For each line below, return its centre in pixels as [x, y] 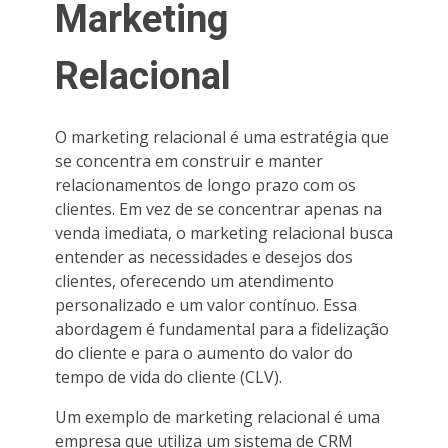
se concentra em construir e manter [189, 160]
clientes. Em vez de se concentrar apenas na [218, 208]
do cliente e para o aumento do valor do [204, 352]
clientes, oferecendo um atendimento [194, 280]
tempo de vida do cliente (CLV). [168, 376]
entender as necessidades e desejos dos [204, 256]
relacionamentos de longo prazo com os [205, 184]
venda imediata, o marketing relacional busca [224, 232]
